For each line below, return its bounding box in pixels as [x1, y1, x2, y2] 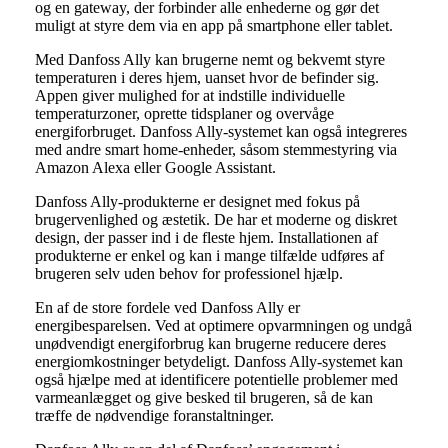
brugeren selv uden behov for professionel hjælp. [34, 265, 343, 283]
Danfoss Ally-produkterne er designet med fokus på [34, 193, 360, 211]
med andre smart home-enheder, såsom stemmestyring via [34, 141, 397, 159]
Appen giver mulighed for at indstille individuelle [34, 87, 345, 105]
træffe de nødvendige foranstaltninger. [34, 407, 274, 425]
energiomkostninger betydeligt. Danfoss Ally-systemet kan [34, 353, 403, 371]
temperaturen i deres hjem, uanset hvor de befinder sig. [34, 69, 379, 87]
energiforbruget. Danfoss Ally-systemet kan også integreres [34, 123, 407, 141]
